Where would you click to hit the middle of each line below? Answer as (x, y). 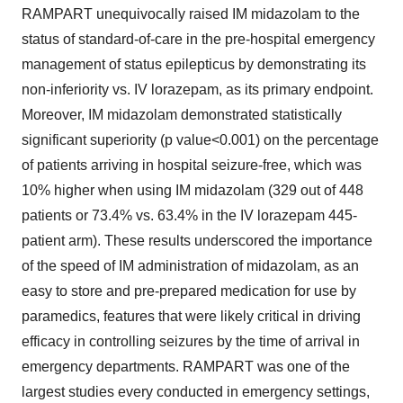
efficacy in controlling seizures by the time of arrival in (191, 342)
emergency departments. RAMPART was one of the (186, 367)
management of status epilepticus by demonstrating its (194, 65)
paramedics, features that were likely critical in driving (191, 317)
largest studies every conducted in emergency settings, (196, 392)
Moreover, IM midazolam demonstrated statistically (182, 115)
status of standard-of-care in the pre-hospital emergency (198, 40)
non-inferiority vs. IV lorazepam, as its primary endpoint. (197, 90)
